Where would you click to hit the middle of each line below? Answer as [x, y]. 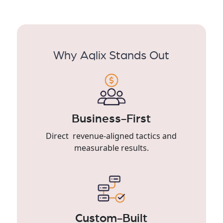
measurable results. [111, 148]
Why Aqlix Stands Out [111, 56]
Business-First [111, 119]
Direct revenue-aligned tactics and [111, 136]
